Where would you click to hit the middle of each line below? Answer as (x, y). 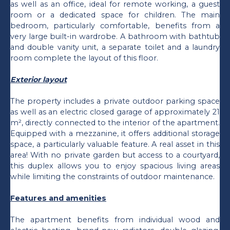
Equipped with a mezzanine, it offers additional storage (115, 133)
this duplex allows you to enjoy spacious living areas (115, 166)
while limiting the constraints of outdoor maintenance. (112, 176)
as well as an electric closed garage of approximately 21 (115, 112)
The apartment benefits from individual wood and (115, 219)
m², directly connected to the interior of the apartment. (115, 122)
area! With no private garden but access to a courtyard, (115, 155)
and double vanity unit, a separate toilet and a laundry (115, 47)
